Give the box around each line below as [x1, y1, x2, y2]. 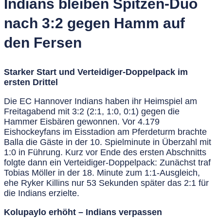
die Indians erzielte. [4, 188, 79, 199]
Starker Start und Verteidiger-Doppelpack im [4, 67, 188, 77]
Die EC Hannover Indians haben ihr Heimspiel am [4, 96, 197, 107]
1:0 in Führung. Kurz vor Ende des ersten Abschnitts [4, 147, 206, 158]
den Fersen [4, 35, 82, 51]
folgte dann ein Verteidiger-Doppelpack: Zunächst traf [4, 158, 211, 168]
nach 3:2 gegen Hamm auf [4, 15, 185, 32]
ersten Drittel [4, 77, 58, 88]
